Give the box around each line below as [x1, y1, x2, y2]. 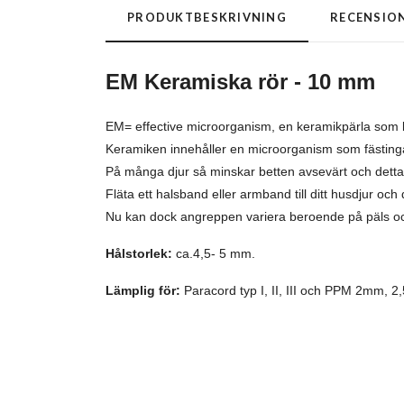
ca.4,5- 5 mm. [172, 246, 255, 262]
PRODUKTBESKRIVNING [127, 10, 288, 25]
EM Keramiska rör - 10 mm [106, 69, 375, 95]
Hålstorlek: [106, 246, 172, 262]
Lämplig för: [106, 283, 180, 298]
